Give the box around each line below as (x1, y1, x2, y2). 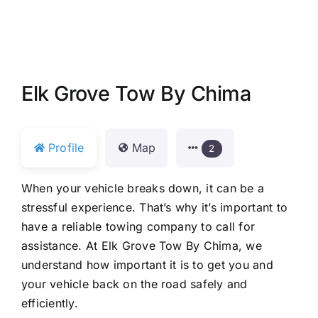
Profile (48, 140, 84, 155)
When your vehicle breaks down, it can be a (21, 180, 265, 195)
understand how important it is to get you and (21, 257, 273, 272)
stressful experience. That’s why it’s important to (21, 199, 287, 214)
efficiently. (21, 295, 78, 310)
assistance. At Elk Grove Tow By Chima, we (21, 238, 262, 253)
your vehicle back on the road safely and (21, 276, 248, 291)
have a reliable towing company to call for (21, 219, 256, 234)
